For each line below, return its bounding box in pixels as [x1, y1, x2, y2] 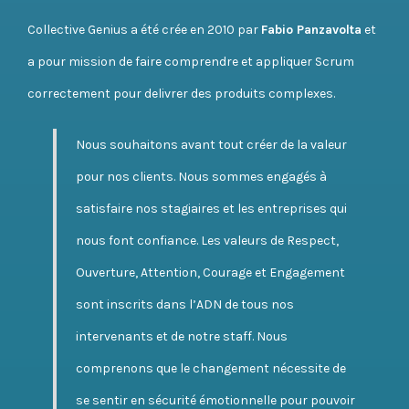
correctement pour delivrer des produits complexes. [27, 85, 335, 101]
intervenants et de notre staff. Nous [76, 328, 288, 344]
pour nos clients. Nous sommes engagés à [76, 168, 327, 184]
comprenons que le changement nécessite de [76, 360, 346, 376]
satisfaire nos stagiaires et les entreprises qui [76, 200, 347, 216]
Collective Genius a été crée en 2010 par [27, 21, 261, 37]
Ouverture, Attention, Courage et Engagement [76, 264, 345, 280]
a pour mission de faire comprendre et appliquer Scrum [27, 53, 354, 69]
